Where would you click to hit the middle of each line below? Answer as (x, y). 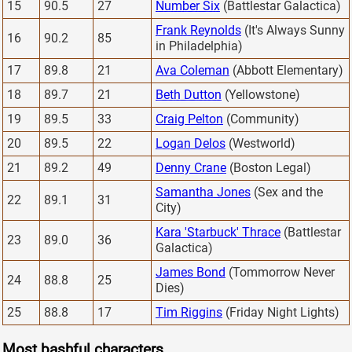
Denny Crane (191, 167)
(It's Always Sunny (293, 30)
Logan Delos (191, 143)
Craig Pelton (189, 119)
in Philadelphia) (199, 46)
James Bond (191, 272)
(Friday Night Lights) (281, 312)
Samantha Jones (203, 192)
